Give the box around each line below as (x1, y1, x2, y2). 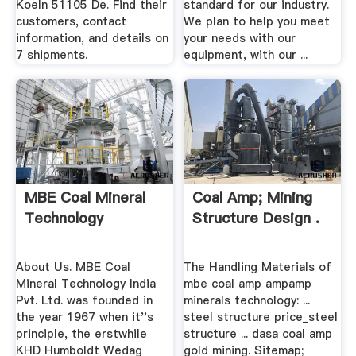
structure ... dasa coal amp (184, 325, 333, 342)
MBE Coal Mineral (24, 188, 145, 208)
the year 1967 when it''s (15, 308, 153, 325)
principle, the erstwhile (15, 325, 147, 342)
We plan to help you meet (184, 14, 331, 30)
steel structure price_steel (184, 308, 339, 325)
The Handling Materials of (184, 258, 332, 275)
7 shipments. (15, 47, 87, 64)
